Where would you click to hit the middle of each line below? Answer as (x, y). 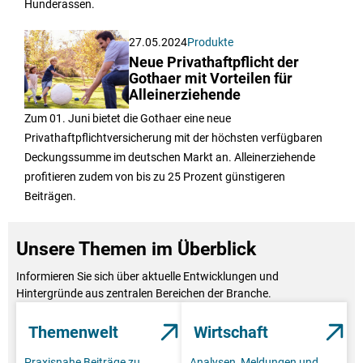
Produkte (211, 43)
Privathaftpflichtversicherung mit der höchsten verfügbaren (173, 138)
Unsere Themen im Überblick (136, 250)
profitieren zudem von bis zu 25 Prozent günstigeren (155, 177)
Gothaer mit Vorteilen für (211, 79)
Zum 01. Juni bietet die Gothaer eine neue (128, 119)
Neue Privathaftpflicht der (214, 63)
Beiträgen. (50, 196)
